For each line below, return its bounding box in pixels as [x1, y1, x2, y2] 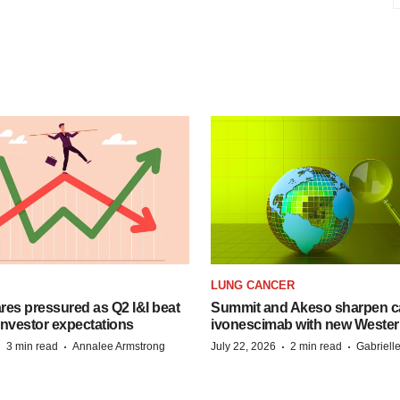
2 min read [290, 339, 342, 353]
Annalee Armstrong [72, 339, 165, 353]
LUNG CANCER [211, 278, 295, 292]
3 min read [6, 339, 58, 353]
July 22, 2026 [211, 339, 276, 353]
